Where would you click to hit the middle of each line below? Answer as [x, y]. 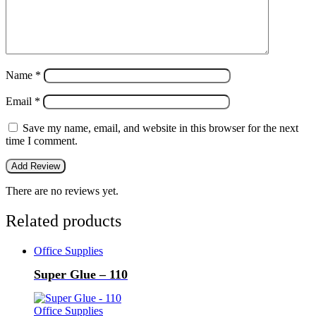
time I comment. [42, 141]
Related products [63, 220]
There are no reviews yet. [62, 191]
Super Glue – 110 [81, 274]
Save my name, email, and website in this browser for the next [160, 128]
